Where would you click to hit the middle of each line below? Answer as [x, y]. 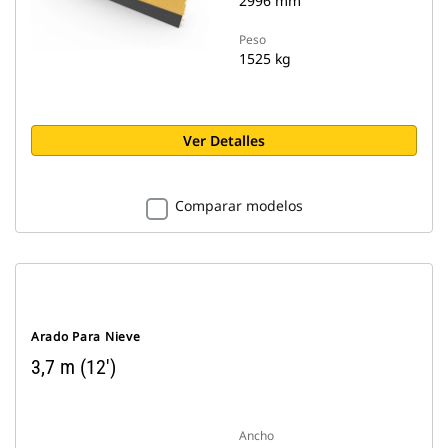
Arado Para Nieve [86, 336]
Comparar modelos [238, 205]
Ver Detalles [224, 140]
